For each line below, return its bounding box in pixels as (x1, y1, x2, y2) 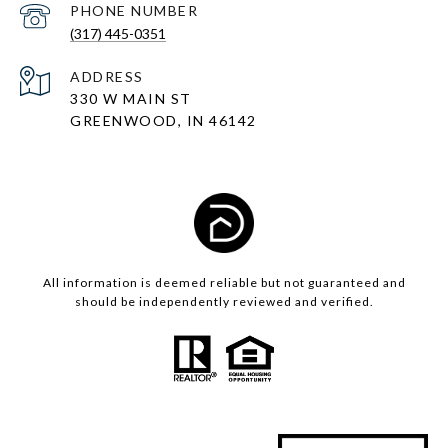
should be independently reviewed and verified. (74, 293, 374, 309)
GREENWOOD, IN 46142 (70, 111, 257, 129)
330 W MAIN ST (70, 89, 192, 107)
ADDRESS (70, 67, 144, 85)
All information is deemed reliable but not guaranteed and (42, 274, 406, 290)
